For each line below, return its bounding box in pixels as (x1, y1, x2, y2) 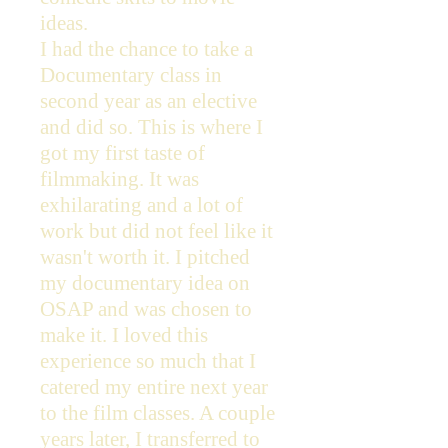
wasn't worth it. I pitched (40, 245, 250, 269)
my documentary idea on (40, 271, 250, 295)
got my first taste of (40, 141, 205, 165)
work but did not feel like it (40, 219, 273, 243)
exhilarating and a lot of (40, 193, 243, 217)
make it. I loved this (40, 323, 208, 347)
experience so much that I (40, 349, 256, 373)
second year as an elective (40, 89, 257, 113)
